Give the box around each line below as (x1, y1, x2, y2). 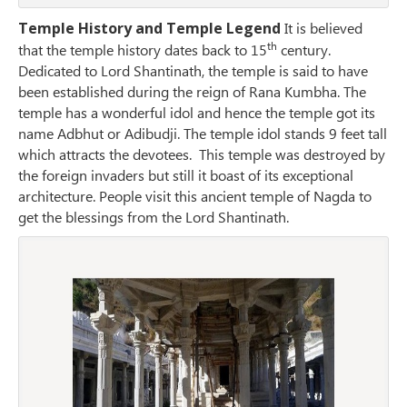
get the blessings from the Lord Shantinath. (18, 207, 289, 227)
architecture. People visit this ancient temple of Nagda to (18, 186, 372, 206)
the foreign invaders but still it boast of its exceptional (18, 165, 353, 185)
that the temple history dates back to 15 (18, 40, 267, 60)
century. (277, 40, 331, 60)
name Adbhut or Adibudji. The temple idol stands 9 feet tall (18, 124, 387, 144)
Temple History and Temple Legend (18, 18, 281, 39)
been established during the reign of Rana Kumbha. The (18, 82, 366, 102)
